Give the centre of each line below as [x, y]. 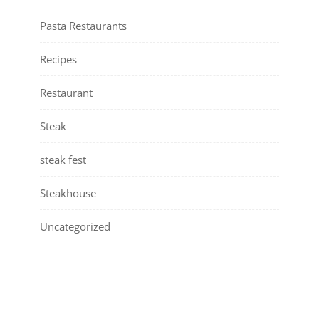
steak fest [63, 159]
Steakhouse [68, 193]
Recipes [58, 59]
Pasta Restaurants [83, 25]
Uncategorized [75, 226]
